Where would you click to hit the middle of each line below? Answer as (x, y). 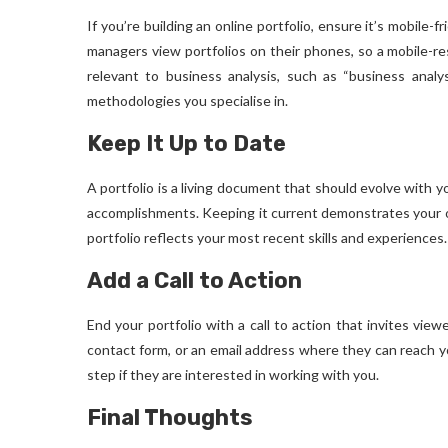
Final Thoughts (170, 417)
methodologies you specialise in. (187, 100)
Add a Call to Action (194, 280)
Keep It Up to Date (186, 143)
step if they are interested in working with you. (233, 374)
